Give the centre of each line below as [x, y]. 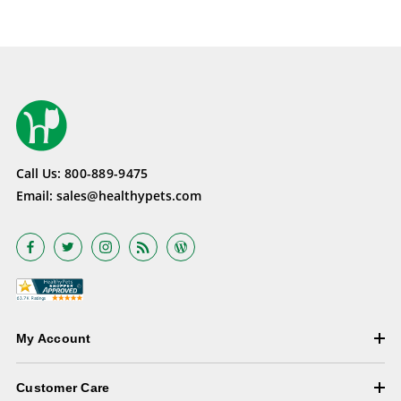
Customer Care [63, 388]
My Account [54, 339]
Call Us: [40, 174]
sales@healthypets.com [129, 196]
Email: [36, 196]
